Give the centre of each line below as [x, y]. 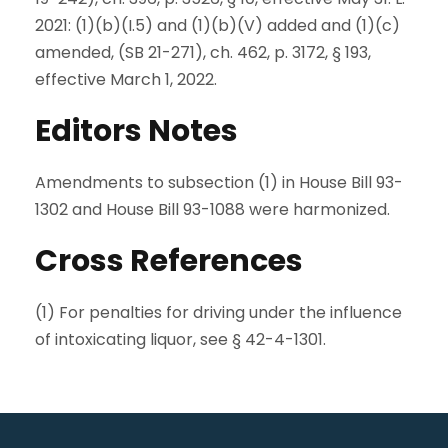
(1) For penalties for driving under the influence [218, 312]
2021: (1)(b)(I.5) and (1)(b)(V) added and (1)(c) [217, 25]
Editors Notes [136, 131]
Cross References [169, 261]
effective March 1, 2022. [126, 79]
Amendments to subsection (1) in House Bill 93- [219, 182]
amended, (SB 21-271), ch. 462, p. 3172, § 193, [203, 52]
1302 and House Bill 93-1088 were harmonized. [212, 209]
